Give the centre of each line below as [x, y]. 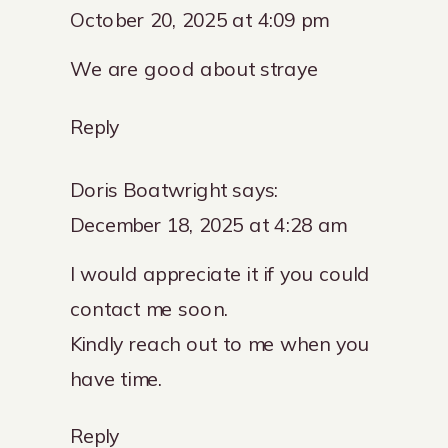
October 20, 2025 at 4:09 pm [199, 20]
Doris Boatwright [148, 190]
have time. [116, 379]
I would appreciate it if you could [220, 274]
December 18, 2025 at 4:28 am [208, 225]
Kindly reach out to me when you [220, 344]
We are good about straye [194, 69]
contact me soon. [149, 309]
